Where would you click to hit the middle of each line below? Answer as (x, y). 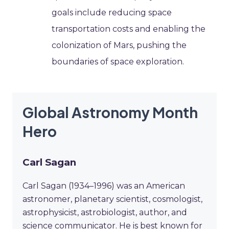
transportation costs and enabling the (129, 29)
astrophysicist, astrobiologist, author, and (105, 213)
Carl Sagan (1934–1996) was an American (104, 186)
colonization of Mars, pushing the (119, 45)
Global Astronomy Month (110, 112)
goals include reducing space (112, 12)
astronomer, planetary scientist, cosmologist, (112, 199)
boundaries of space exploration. (118, 61)
